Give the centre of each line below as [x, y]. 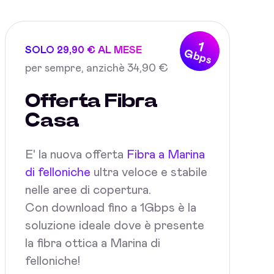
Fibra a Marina [166, 155]
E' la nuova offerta [76, 155]
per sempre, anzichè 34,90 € [97, 68]
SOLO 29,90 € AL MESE [83, 50]
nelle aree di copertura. [88, 190]
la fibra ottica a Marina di [93, 243]
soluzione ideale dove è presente [115, 226]
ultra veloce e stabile [149, 172]
